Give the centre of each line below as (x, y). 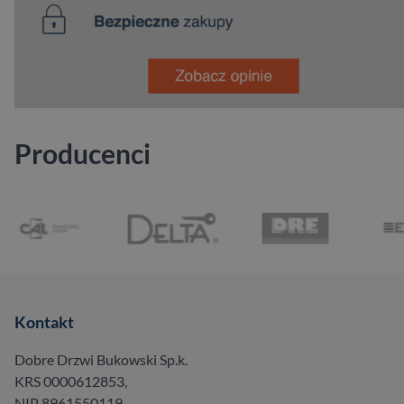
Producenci (83, 154)
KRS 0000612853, (71, 381)
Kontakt (44, 322)
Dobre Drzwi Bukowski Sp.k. (101, 360)
